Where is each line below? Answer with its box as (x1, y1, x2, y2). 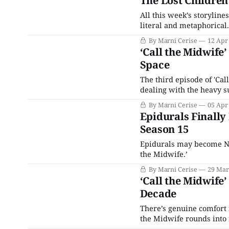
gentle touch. (140, 95, 186, 105)
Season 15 (140, 122, 189, 136)
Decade (140, 187, 177, 200)
